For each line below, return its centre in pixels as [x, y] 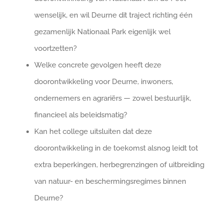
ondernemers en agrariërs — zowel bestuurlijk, [113, 98]
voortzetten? [55, 48]
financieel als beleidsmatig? [81, 115]
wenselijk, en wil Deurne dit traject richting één [113, 15]
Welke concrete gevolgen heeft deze [98, 65]
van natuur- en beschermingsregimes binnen [110, 181]
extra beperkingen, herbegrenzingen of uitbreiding [119, 164]
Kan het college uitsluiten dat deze [93, 131]
